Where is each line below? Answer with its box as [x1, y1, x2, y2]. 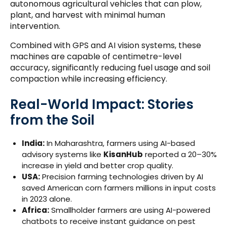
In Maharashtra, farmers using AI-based [44, 138, 195, 149]
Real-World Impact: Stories [10, 95, 194, 114]
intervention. [10, 20, 60, 32]
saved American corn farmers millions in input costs [21, 182, 216, 194]
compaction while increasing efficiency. [10, 73, 167, 85]
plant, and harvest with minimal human [10, 9, 165, 21]
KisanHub [103, 149, 143, 160]
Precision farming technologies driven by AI [40, 171, 203, 182]
